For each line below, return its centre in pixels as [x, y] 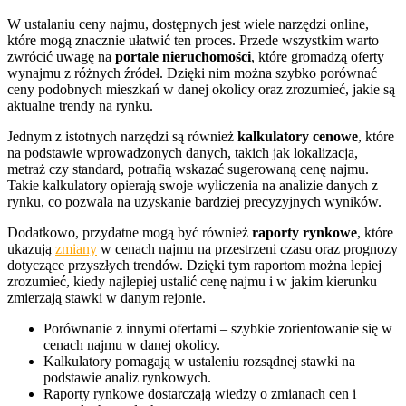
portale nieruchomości [183, 57]
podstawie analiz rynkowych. [127, 378]
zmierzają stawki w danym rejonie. [106, 298]
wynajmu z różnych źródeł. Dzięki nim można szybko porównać [192, 73]
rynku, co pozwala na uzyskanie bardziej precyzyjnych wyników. [194, 202]
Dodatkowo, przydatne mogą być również [130, 233]
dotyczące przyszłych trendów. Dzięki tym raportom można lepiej [194, 266]
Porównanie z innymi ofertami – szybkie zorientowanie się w [218, 329]
